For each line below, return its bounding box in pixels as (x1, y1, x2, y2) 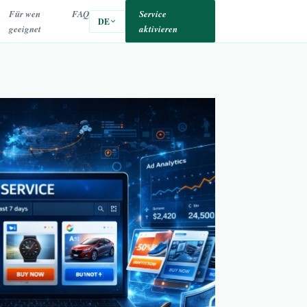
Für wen (8, 8, 40, 20)
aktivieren (138, 23, 177, 35)
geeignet (8, 23, 41, 35)
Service (138, 8, 167, 20)
